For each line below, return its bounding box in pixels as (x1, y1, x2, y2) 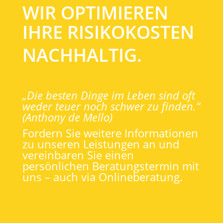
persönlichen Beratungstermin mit (22, 158, 199, 173)
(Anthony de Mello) (22, 109, 112, 124)
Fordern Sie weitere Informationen (22, 125, 198, 140)
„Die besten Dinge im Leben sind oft (22, 87, 195, 103)
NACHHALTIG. (22, 42, 142, 67)
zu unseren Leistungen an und (22, 136, 179, 151)
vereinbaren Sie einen (22, 147, 134, 162)
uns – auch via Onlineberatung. (22, 169, 183, 184)
